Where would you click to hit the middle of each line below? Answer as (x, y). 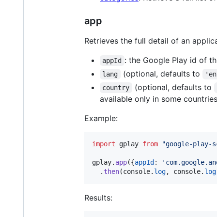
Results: (98, 197)
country (116, 87)
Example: (101, 118)
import (104, 144)
